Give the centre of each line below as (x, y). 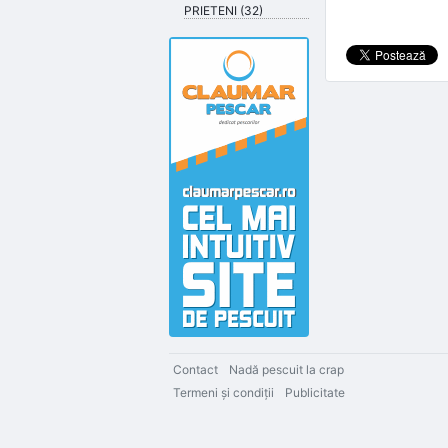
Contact (195, 369)
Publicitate (315, 392)
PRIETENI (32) (223, 10)
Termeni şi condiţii (223, 392)
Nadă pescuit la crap (286, 369)
